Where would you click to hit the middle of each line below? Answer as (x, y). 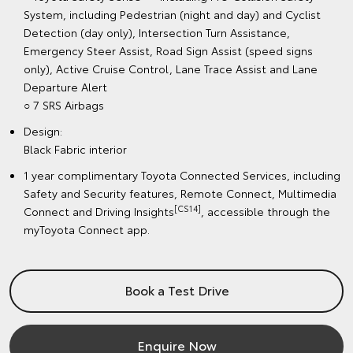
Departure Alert (65, 87)
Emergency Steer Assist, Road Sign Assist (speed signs (168, 51)
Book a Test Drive (176, 290)
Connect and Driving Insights (99, 212)
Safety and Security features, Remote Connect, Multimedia (180, 193)
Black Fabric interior (75, 149)
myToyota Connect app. (87, 230)
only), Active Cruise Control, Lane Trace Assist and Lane (171, 69)
